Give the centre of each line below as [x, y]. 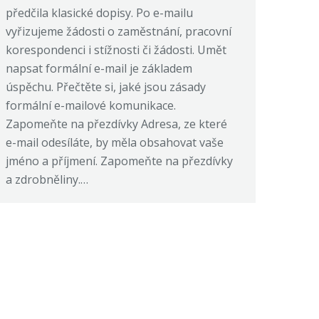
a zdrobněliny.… [47, 179]
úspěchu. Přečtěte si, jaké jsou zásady [106, 87]
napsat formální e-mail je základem [99, 68]
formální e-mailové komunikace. [91, 105]
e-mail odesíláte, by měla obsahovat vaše [115, 142]
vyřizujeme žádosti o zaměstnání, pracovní [119, 31]
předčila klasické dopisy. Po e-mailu [99, 12]
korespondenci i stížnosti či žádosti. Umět [116, 49]
